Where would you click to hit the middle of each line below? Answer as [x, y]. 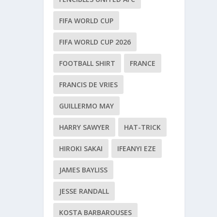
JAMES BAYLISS [84, 170]
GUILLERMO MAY [87, 106]
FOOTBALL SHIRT [87, 63]
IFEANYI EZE [137, 148]
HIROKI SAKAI [81, 148]
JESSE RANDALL [84, 191]
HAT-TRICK [143, 127]
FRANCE [143, 63]
